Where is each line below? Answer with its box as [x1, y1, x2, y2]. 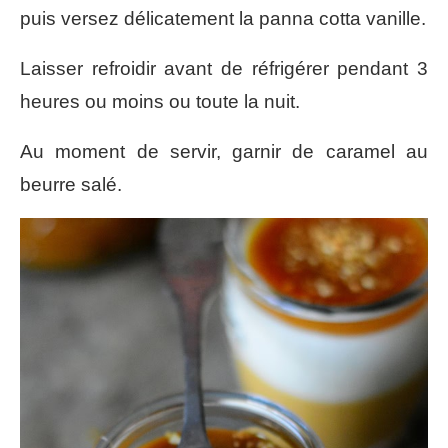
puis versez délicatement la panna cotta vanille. [20, 8, 426, 30]
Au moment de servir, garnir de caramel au [20, 141, 428, 163]
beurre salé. [20, 174, 122, 196]
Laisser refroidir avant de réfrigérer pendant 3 [20, 58, 428, 80]
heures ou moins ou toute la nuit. [20, 91, 300, 113]
